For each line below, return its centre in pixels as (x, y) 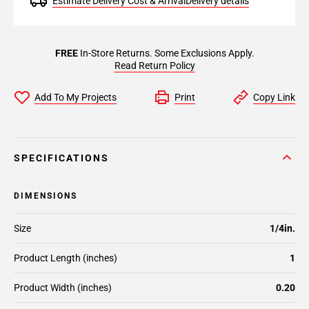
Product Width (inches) (63, 288)
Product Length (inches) (66, 258)
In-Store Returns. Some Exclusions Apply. (166, 53)
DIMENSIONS (46, 196)
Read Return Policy (154, 66)
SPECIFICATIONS (61, 158)
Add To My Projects (76, 97)
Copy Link (274, 97)
